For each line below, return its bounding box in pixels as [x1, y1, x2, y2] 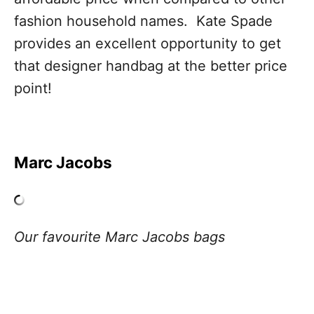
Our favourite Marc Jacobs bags [14, 228, 225, 246]
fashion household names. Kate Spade [14, 13, 273, 30]
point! [14, 80, 52, 97]
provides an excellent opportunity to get [14, 35, 281, 53]
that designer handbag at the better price [14, 57, 287, 75]
